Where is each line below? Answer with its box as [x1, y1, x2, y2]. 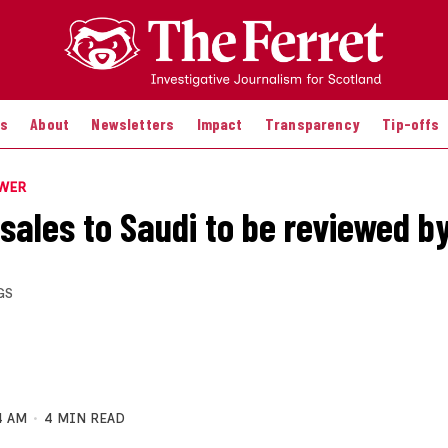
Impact [196, 113, 243, 133]
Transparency [264, 113, 360, 133]
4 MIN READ [44, 410, 125, 427]
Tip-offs [382, 113, 440, 133]
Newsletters [91, 113, 175, 133]
